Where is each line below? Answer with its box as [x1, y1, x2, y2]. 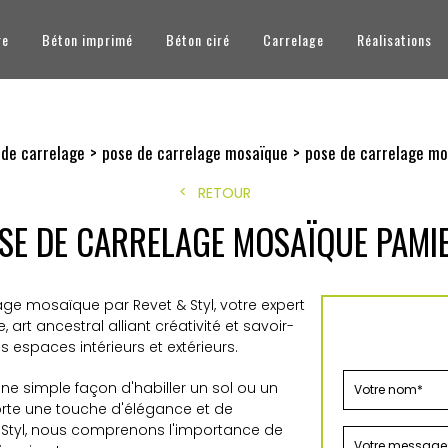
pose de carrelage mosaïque [101, 140, 288, 165]
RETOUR [197, 183, 251, 203]
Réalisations [357, 29, 432, 50]
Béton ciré [166, 29, 230, 50]
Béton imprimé [42, 29, 133, 50]
